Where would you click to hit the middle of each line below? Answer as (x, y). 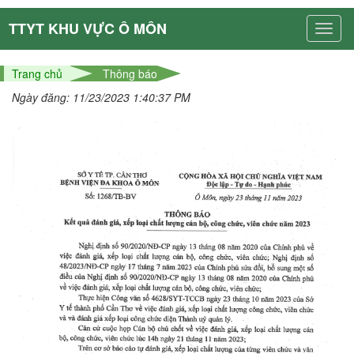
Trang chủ (37, 73)
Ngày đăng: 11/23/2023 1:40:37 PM (101, 97)
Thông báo (130, 73)
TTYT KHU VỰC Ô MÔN (88, 28)
